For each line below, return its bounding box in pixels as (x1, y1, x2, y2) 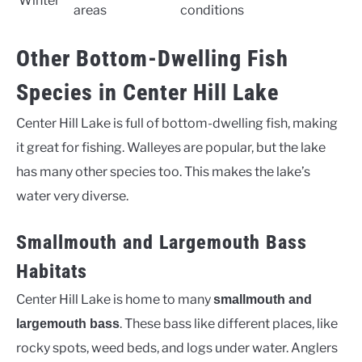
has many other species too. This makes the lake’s (16, 164, 310, 180)
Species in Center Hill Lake (16, 79, 279, 107)
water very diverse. (16, 188, 128, 204)
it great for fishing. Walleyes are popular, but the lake (16, 140, 326, 156)
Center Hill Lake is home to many (16, 292, 213, 308)
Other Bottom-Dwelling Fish (16, 45, 288, 73)
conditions (180, 2, 244, 19)
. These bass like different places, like (120, 316, 338, 332)
